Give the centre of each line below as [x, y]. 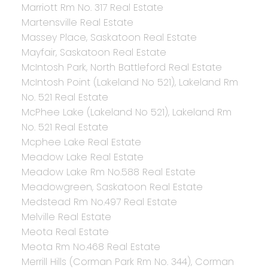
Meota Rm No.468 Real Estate [91, 247]
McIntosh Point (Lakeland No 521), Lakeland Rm [130, 83]
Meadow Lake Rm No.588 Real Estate [108, 172]
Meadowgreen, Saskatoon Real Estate [112, 187]
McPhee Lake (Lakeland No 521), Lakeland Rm [126, 112]
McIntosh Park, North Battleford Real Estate [121, 68]
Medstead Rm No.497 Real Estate [99, 202]
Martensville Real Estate [77, 23]
